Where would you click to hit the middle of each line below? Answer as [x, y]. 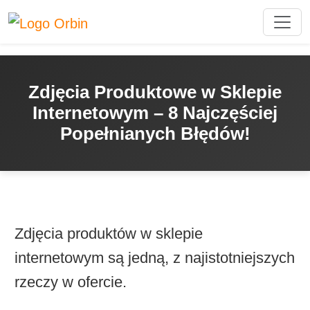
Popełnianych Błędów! [155, 134]
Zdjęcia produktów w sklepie [108, 233]
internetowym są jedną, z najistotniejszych [154, 257]
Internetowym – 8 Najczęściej [155, 113]
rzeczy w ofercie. [70, 282]
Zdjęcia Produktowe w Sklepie [155, 92]
